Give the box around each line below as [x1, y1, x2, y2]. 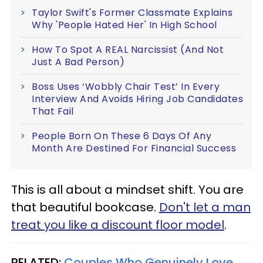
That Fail [32, 104, 74, 118]
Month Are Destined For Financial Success [32, 141, 236, 155]
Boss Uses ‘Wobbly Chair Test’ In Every [32, 79, 220, 93]
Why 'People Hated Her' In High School [32, 18, 217, 32]
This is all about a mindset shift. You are [11, 181, 244, 198]
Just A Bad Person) [32, 55, 124, 69]
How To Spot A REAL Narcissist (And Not [32, 42, 224, 56]
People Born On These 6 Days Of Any [32, 129, 211, 143]
